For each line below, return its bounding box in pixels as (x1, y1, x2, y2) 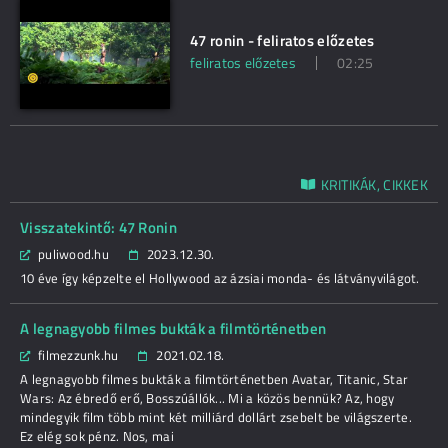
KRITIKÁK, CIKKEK (320, 173, 428, 195)
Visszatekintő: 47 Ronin (20, 215, 177, 239)
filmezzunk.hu (38, 344, 119, 365)
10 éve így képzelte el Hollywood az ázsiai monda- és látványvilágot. (20, 267, 420, 288)
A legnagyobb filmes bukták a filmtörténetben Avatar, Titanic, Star (20, 368, 409, 389)
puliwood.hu (38, 243, 109, 264)
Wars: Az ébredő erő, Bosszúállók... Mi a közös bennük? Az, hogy (20, 387, 395, 408)
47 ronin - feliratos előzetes (190, 28, 375, 52)
